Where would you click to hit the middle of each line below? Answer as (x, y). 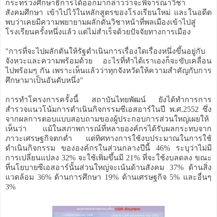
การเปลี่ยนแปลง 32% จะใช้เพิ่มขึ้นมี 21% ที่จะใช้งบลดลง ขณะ (108, 157)
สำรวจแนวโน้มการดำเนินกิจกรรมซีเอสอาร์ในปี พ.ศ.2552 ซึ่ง (108, 109)
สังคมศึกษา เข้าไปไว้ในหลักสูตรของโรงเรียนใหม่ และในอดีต (108, 12)
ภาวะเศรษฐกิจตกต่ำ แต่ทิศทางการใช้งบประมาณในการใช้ (108, 138)
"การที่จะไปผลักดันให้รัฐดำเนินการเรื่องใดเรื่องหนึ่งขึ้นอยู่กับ (105, 51)
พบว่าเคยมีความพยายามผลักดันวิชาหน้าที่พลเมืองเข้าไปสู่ (101, 22)
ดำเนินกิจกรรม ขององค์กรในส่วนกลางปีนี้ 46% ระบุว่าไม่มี (108, 148)
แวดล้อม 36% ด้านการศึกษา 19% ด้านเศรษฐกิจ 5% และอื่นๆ (108, 177)
